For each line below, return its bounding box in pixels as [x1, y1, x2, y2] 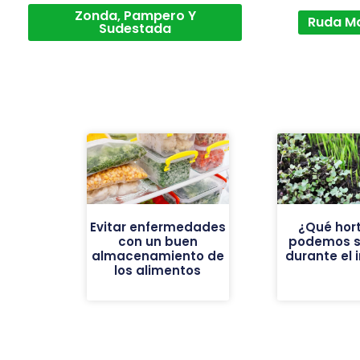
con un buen [117, 233, 198, 251]
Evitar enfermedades [89, 219, 226, 236]
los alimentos [114, 262, 202, 280]
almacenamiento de [91, 247, 224, 265]
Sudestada [99, 18, 171, 38]
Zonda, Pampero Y [74, 6, 196, 25]
